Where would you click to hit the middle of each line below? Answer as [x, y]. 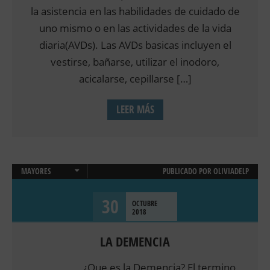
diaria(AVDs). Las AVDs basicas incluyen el [135, 45]
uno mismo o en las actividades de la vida [135, 28]
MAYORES [36, 171]
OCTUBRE [145, 204]
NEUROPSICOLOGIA [50, 187]
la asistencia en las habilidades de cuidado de [135, 11]
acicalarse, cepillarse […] [135, 79]
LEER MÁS [135, 110]
